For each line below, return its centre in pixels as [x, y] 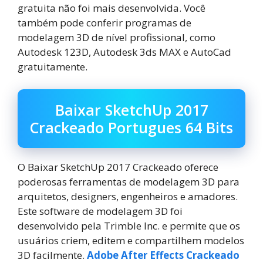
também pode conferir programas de [104, 23]
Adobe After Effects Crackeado [163, 255]
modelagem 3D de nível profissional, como [117, 38]
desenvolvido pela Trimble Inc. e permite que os [129, 225]
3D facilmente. [52, 255]
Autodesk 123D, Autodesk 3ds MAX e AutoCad [124, 52]
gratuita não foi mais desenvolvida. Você [112, 8]
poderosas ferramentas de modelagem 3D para [129, 181]
